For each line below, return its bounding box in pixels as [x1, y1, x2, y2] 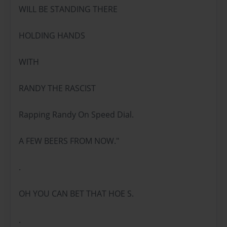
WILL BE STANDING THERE [19, 3, 118, 15]
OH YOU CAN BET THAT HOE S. [19, 187, 134, 199]
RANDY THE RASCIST [19, 82, 96, 94]
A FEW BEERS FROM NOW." [19, 135, 119, 146]
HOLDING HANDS [19, 29, 85, 41]
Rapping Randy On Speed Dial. [19, 108, 134, 120]
